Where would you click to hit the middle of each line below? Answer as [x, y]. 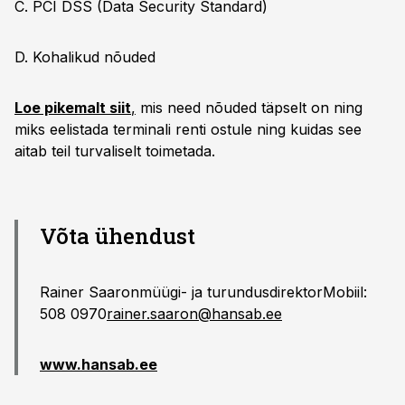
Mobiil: [345, 292]
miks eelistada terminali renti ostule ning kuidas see [188, 129]
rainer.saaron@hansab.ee [194, 314]
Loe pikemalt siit [73, 108]
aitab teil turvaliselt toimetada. [115, 151]
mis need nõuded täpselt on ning [249, 108]
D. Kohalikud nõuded [85, 57]
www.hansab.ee [99, 364]
